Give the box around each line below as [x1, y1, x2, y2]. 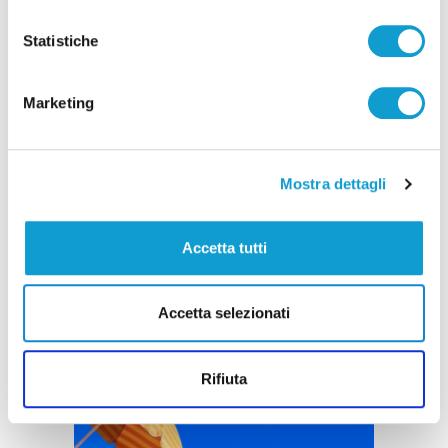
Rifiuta [201, 369, 247, 387]
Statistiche [23, 31, 99, 49]
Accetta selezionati [158, 304, 290, 322]
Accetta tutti [181, 238, 267, 256]
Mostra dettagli [280, 175, 387, 193]
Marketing [23, 93, 94, 111]
